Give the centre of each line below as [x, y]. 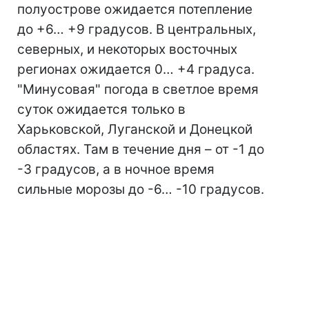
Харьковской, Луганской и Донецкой [135, 130]
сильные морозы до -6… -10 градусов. [141, 190]
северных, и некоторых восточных [127, 50]
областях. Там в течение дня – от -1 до [141, 150]
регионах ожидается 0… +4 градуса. [136, 70]
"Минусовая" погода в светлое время [138, 90]
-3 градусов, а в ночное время [116, 170]
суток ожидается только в [101, 110]
